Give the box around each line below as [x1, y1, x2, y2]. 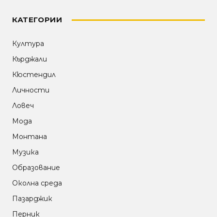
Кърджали [12, 55, 47, 64]
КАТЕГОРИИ [12, 15, 62, 25]
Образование [12, 163, 60, 172]
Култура [12, 39, 44, 48]
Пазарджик [12, 194, 52, 203]
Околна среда [12, 179, 62, 188]
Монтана [12, 132, 47, 141]
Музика [12, 148, 39, 157]
